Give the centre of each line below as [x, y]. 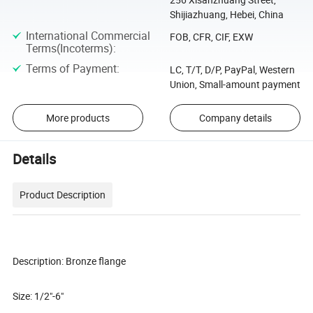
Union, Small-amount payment [235, 85]
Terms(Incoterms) [69, 49]
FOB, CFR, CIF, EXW [211, 37]
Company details [235, 118]
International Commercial [88, 36]
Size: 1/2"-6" [38, 296]
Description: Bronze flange [70, 261]
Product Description [63, 195]
